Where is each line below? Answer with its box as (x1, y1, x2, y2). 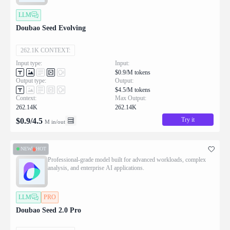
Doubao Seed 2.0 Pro (16, 206, 81, 214)
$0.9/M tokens (115, 68, 150, 76)
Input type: (16, 59, 42, 67)
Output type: (16, 76, 46, 84)
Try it (181, 116, 195, 123)
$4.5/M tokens (115, 86, 150, 93)
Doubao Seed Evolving (16, 24, 86, 32)
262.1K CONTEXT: (21, 46, 70, 54)
